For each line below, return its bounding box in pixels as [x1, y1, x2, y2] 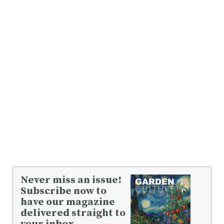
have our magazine [20, 195, 115, 208]
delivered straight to [20, 206, 125, 219]
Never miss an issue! [20, 173, 121, 186]
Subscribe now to [20, 184, 106, 197]
